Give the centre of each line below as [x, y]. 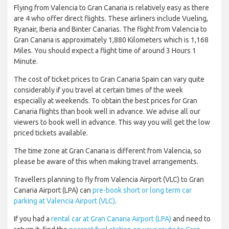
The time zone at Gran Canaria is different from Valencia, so [108, 151]
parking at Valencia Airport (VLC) [64, 201]
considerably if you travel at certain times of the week [98, 90]
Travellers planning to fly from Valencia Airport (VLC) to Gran [109, 180]
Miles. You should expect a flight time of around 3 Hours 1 [105, 51]
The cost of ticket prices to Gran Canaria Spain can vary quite [109, 79]
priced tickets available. [51, 133]
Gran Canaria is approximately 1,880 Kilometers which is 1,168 [111, 40]
